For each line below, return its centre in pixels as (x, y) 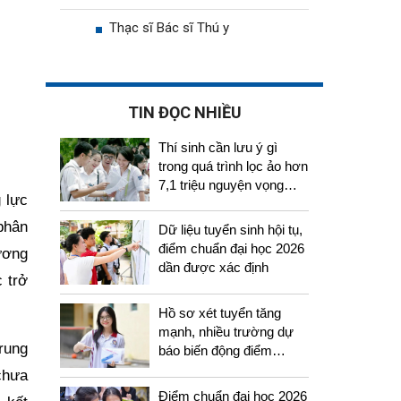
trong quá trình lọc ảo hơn (233, 166)
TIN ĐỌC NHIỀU (184, 112)
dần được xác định (213, 268)
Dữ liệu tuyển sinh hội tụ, (230, 230)
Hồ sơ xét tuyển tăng (220, 313)
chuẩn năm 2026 (207, 370)
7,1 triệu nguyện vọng (221, 184)
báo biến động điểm (215, 351)
